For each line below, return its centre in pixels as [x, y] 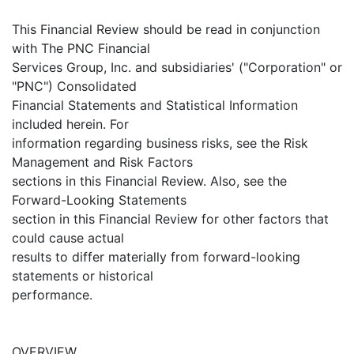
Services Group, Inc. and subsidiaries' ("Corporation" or [177, 68]
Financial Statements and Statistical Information [155, 105]
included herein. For [70, 124]
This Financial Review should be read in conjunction [166, 30]
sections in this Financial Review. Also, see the [149, 181]
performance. [52, 295]
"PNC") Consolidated [74, 87]
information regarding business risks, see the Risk [160, 143]
